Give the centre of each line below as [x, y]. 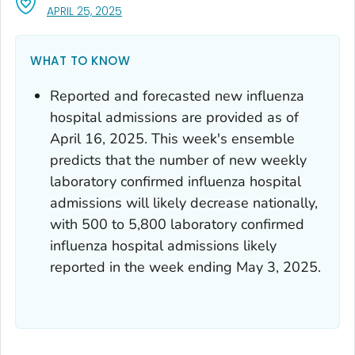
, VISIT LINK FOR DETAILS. [182, 10]
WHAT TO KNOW [80, 60]
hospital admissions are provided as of [175, 117]
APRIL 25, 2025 [84, 11]
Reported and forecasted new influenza [177, 95]
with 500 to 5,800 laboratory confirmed [177, 224]
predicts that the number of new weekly [179, 160]
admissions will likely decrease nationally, [184, 202]
